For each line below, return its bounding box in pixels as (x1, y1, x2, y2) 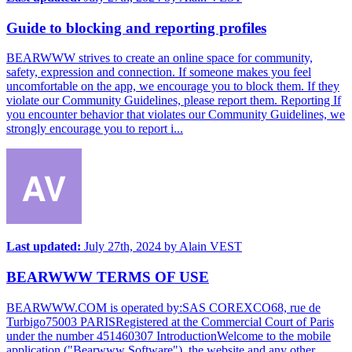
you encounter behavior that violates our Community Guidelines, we (6, 108, 345, 122)
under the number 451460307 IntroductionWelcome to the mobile (6, 328, 331, 343)
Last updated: (6, 240, 84, 254)
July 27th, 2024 (84, 240, 161, 254)
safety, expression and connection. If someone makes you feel (6, 65, 311, 79)
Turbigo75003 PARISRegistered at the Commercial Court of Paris (6, 314, 334, 328)
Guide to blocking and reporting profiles (6, 19, 266, 36)
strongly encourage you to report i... (6, 122, 183, 136)
